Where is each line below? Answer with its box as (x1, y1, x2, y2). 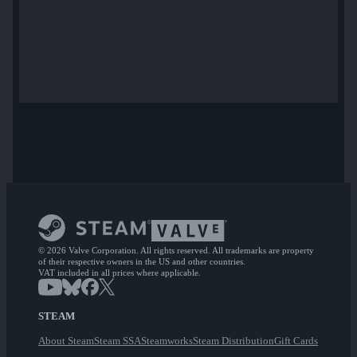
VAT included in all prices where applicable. (38, 268, 201, 278)
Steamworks (141, 335, 193, 347)
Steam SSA (94, 335, 141, 347)
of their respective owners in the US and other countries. (38, 257, 245, 267)
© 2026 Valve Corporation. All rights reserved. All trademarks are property (38, 245, 314, 256)
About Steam (38, 335, 94, 347)
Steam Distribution (193, 335, 274, 347)
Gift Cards (274, 335, 318, 347)
